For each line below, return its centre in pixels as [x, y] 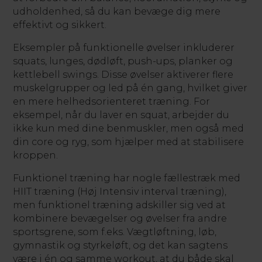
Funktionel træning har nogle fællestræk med [127, 178]
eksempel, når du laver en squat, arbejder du [121, 115]
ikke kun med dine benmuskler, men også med [129, 128]
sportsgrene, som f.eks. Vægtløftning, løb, [115, 232]
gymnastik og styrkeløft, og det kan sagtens [120, 245]
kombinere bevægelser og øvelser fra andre [120, 218]
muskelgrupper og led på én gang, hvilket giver [130, 88]
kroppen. [36, 155]
